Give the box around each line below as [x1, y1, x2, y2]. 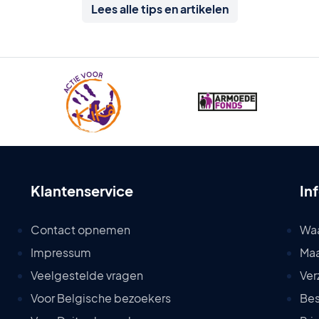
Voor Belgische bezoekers [31, 291, 172, 305]
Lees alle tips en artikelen [90, 1, 229, 16]
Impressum [31, 245, 92, 260]
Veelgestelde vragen [31, 268, 144, 283]
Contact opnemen [31, 222, 131, 237]
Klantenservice [31, 182, 134, 199]
